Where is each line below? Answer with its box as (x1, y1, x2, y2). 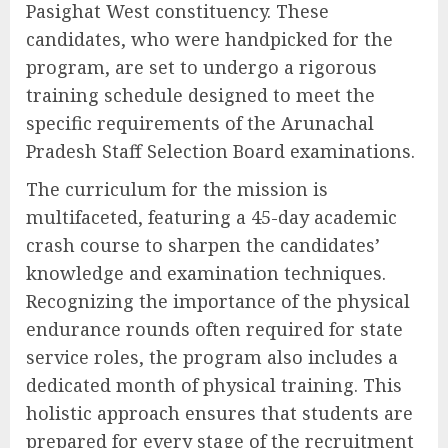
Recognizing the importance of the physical (26, 289, 410, 314)
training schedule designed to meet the (26, 83, 375, 108)
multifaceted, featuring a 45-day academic (26, 205, 397, 230)
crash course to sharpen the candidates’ (26, 233, 380, 258)
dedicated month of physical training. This (26, 373, 402, 398)
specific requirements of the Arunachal (26, 111, 374, 136)
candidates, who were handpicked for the (26, 27, 393, 52)
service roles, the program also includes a (26, 345, 398, 370)
